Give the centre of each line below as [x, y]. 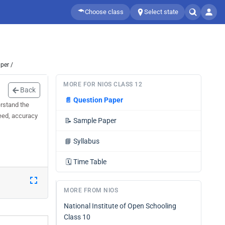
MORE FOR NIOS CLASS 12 [103, 84]
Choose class [104, 12]
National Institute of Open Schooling [120, 206]
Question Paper [98, 100]
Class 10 [77, 217]
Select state [161, 12]
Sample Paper [95, 121]
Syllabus [86, 141]
